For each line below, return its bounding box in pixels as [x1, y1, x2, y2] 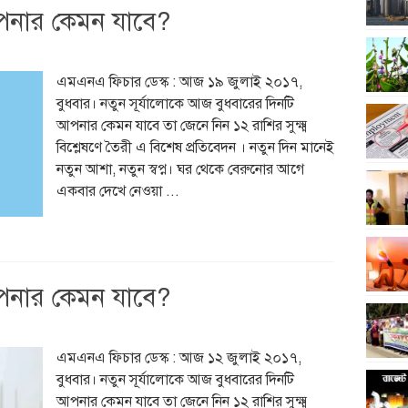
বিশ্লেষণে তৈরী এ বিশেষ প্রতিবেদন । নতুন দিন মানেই [56, 138, 334, 157]
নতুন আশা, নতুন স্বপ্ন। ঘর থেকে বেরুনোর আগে [56, 160, 304, 178]
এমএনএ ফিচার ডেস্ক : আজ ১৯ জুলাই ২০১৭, [56, 73, 302, 91]
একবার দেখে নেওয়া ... [56, 182, 179, 200]
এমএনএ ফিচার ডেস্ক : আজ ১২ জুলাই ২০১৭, [56, 349, 301, 367]
